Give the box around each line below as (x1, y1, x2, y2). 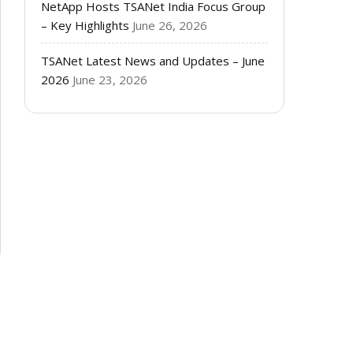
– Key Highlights (41, 17, 129, 33)
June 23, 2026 (72, 72, 147, 87)
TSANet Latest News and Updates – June (41, 53, 265, 69)
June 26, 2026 (132, 17, 207, 33)
